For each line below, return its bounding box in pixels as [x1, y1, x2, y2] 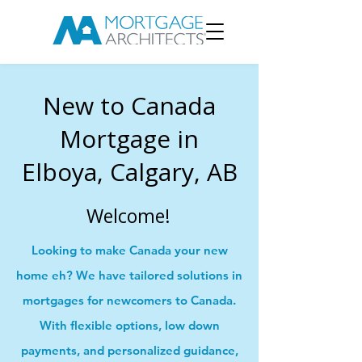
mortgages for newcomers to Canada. [23, 293, 236, 308]
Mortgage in [60, 122, 199, 155]
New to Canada [43, 89, 216, 122]
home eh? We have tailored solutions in [16, 267, 242, 283]
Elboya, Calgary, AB [21, 155, 238, 188]
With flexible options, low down [39, 318, 220, 333]
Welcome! [86, 203, 170, 229]
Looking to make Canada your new [31, 242, 228, 258]
